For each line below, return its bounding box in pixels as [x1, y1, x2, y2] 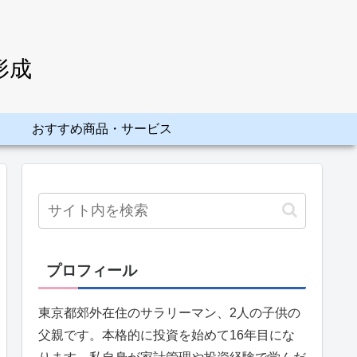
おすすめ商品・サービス [32, 121, 172, 135]
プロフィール [46, 261, 137, 279]
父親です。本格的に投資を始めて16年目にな [38, 328, 295, 342]
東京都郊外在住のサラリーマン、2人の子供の [38, 305, 300, 320]
